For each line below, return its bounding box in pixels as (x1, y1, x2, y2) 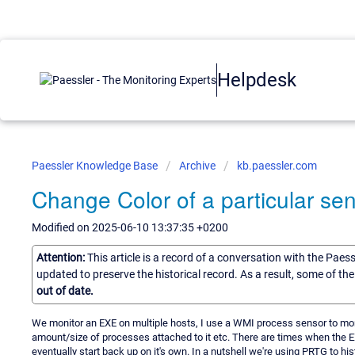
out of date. (36, 284, 94, 297)
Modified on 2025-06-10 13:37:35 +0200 (32, 221, 228, 234)
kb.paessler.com (237, 159, 317, 172)
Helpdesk (217, 68, 296, 91)
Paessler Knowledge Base (32, 159, 160, 172)
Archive (179, 159, 216, 172)
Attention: (36, 250, 87, 264)
